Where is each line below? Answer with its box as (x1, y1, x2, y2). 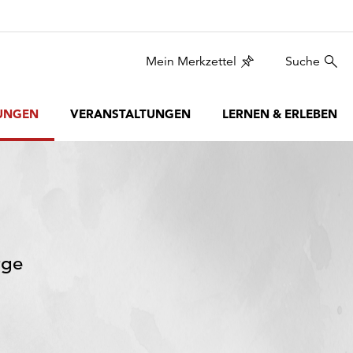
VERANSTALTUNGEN (70, 106, 191, 121)
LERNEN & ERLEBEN (222, 106, 337, 121)
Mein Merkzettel (146, 54, 236, 69)
